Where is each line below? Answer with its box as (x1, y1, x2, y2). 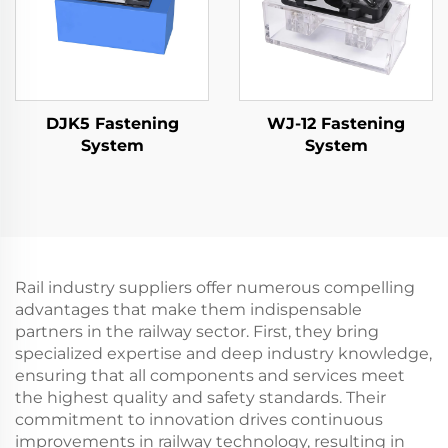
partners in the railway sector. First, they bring (15, 322, 379, 341)
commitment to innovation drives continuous (15, 410, 383, 429)
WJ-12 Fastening (267, 114, 405, 133)
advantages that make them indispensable (15, 300, 362, 319)
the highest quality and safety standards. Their (15, 388, 386, 407)
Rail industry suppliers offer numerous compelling (15, 278, 415, 297)
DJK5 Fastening (45, 114, 179, 133)
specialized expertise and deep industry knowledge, (15, 344, 432, 363)
